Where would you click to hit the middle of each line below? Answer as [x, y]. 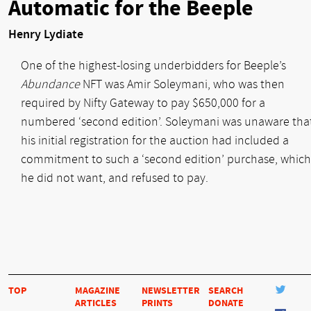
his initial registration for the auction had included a [155, 140]
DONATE [226, 303]
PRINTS [157, 303]
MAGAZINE [98, 291]
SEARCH [226, 291]
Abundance [50, 84]
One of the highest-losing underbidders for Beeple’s [153, 65]
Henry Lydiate [46, 34]
